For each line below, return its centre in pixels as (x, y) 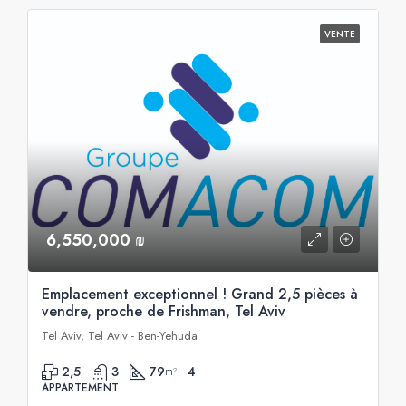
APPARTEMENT (80, 388)
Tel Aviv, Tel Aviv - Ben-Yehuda (120, 336)
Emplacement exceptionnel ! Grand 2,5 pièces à (200, 294)
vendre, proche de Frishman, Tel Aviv (164, 311)
